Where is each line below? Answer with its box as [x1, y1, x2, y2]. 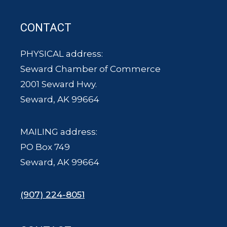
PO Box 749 [20, 142, 70, 152]
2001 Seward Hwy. [20, 79, 97, 89]
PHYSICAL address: [20, 49, 103, 59]
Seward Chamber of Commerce [20, 64, 161, 74]
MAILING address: [20, 127, 97, 137]
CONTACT [20, 21, 71, 34]
